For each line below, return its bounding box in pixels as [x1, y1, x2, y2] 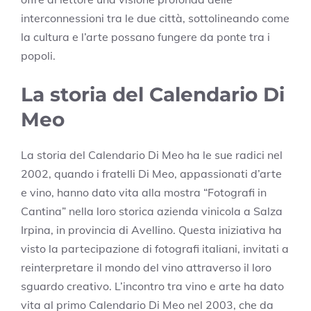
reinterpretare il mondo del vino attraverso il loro [21, 260, 271, 274]
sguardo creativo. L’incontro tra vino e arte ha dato [21, 278, 284, 293]
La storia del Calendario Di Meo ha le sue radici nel [21, 147, 283, 162]
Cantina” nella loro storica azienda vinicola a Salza [21, 203, 283, 218]
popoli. [21, 48, 56, 62]
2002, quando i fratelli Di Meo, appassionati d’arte [21, 166, 282, 180]
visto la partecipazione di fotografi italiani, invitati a [21, 241, 289, 255]
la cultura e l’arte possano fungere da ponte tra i [21, 29, 270, 44]
